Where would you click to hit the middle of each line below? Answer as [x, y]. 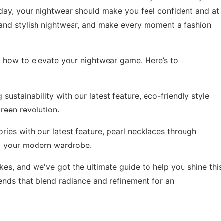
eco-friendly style [176, 95]
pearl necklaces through [151, 131]
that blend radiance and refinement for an [95, 180]
